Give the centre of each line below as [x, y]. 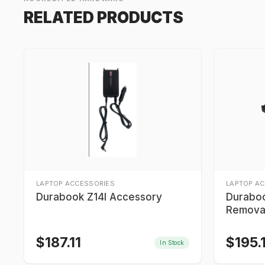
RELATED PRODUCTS [104, 17]
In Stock [172, 242]
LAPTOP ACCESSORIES [75, 183]
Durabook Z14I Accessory [99, 197]
